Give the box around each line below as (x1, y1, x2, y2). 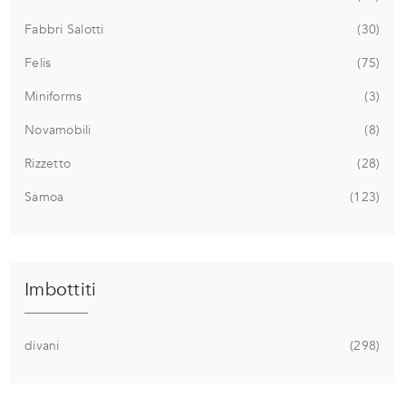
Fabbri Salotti (24, 21, 104, 39)
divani (24, 337, 60, 355)
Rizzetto (24, 155, 71, 173)
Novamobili (24, 121, 92, 140)
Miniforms (24, 88, 82, 106)
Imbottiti (24, 277, 97, 303)
